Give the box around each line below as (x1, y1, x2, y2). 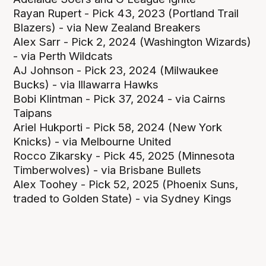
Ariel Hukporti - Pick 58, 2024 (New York (13, 120, 223, 134)
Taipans (13, 106, 53, 120)
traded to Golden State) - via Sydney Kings (13, 191, 232, 205)
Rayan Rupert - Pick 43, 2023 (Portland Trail (13, 6, 239, 20)
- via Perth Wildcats (13, 49, 113, 63)
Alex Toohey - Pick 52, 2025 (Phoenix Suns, (13, 177, 239, 191)
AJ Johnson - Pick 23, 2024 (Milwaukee (13, 63, 219, 77)
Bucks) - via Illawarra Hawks (13, 77, 159, 91)
